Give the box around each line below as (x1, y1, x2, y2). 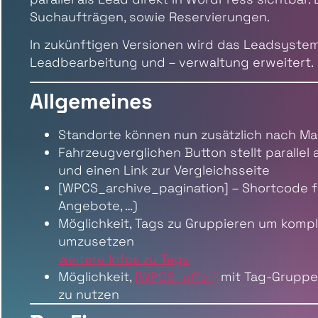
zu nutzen (58, 285, 120, 302)
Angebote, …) (58, 197, 138, 214)
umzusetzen (58, 232, 135, 249)
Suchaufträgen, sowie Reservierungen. (30, 8, 270, 25)
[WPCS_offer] (135, 268, 218, 285)
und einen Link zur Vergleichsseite (58, 161, 270, 178)
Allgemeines (30, 87, 153, 115)
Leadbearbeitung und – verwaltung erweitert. (30, 54, 314, 71)
